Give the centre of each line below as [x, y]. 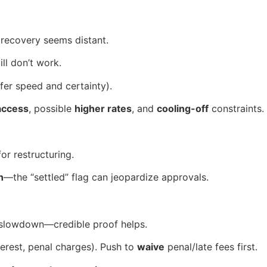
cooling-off [183, 109]
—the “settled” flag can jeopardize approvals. [106, 177]
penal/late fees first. [211, 247]
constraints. [236, 109]
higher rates [103, 109]
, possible [52, 109]
